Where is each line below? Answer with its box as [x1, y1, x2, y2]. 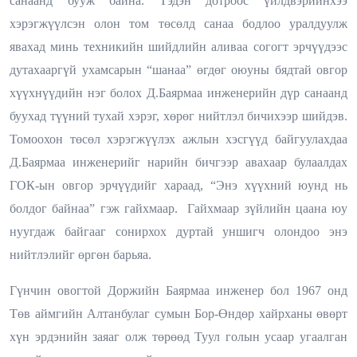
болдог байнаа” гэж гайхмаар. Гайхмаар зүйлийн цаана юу [10, 201, 347, 215]
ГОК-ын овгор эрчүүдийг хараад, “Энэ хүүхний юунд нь [10, 178, 347, 192]
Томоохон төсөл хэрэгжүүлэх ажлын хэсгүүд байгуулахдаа [10, 131, 347, 146]
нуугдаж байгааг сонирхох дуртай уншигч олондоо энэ [10, 224, 347, 238]
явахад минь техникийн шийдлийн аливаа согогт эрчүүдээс [10, 39, 347, 53]
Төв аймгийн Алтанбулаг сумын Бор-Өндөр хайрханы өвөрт [10, 306, 347, 320]
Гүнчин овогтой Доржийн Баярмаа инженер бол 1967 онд [10, 283, 347, 297]
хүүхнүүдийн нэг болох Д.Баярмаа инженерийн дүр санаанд [10, 85, 347, 100]
